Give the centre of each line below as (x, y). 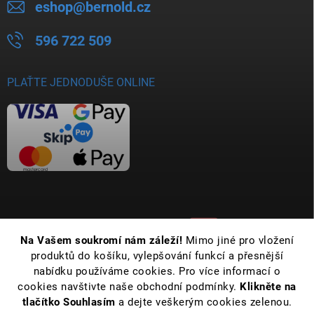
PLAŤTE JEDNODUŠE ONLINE (81, 83)
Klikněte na (268, 287)
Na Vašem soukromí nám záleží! (103, 240)
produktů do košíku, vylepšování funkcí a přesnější (157, 256)
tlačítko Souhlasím (70, 302)
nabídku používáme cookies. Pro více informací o (157, 271)
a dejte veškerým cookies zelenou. (205, 302)
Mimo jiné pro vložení (240, 240)
